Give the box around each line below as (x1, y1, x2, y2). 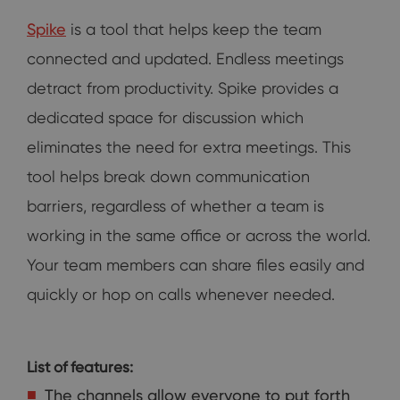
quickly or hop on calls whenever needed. (27, 285, 335, 304)
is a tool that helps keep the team (66, 20, 321, 39)
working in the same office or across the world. (27, 226, 371, 246)
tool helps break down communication (27, 167, 310, 187)
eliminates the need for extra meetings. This (27, 137, 351, 157)
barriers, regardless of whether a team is (27, 196, 324, 216)
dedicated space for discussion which (27, 108, 304, 128)
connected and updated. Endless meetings (27, 49, 344, 69)
